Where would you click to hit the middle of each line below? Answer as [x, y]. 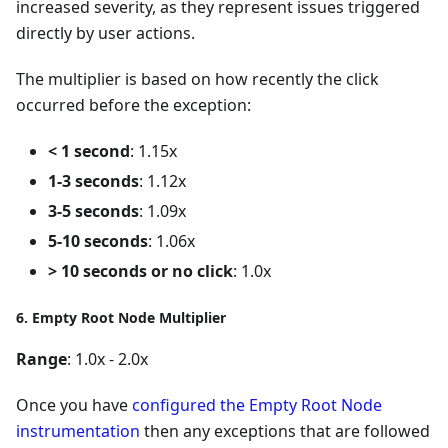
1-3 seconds [93, 180]
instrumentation [78, 430]
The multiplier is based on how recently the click [197, 78]
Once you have [74, 404]
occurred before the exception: [133, 104]
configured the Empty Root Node [257, 404]
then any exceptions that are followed [285, 430]
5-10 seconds [98, 240]
